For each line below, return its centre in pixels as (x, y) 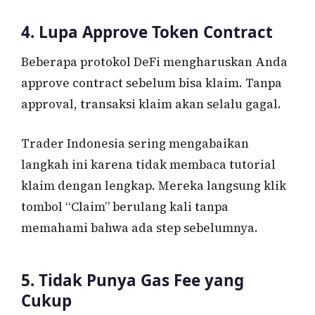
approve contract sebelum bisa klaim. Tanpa (152, 83)
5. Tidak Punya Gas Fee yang (133, 280)
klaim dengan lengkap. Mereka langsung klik (154, 185)
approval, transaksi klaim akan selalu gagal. (151, 104)
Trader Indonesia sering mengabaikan (135, 143)
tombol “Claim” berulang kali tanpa (125, 206)
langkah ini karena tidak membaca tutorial (148, 164)
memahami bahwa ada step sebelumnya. (140, 227)
